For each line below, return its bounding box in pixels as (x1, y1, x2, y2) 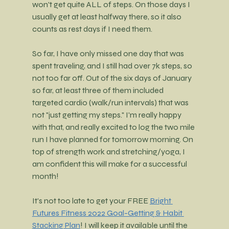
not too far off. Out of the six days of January (32, 73, 193, 83)
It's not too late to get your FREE (32, 195, 148, 205)
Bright (149, 195, 173, 205)
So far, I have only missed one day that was (32, 48, 186, 58)
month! (32, 171, 59, 181)
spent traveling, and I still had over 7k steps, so (32, 60, 194, 71)
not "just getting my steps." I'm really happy (32, 109, 183, 120)
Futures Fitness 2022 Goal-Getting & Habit (32, 208, 184, 218)
